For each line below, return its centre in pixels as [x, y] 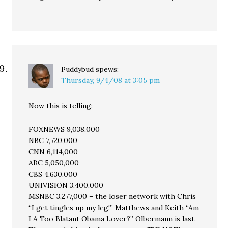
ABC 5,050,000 [54, 163]
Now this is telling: [61, 106]
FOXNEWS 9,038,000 [64, 129]
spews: [107, 69]
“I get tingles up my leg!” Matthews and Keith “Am [114, 208]
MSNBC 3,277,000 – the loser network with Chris [112, 196]
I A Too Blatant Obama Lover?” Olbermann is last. [112, 219]
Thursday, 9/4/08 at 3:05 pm [111, 80]
